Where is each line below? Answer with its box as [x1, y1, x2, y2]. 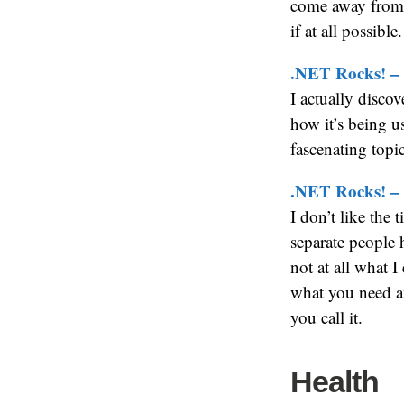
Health [290, 364, 379, 399]
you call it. [290, 306, 363, 328]
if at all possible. [290, 19, 402, 41]
